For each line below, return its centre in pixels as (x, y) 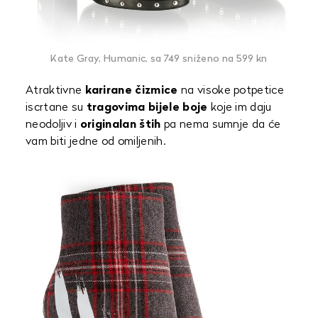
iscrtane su (55, 108)
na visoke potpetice (231, 91)
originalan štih (120, 125)
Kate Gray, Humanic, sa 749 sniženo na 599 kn (159, 59)
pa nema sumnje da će (221, 125)
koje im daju (240, 108)
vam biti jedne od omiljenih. (95, 142)
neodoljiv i (53, 125)
